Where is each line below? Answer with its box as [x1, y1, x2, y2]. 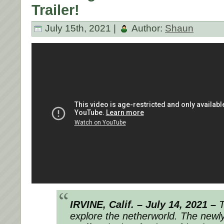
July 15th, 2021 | [42, 22, 118, 33]
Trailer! [31, 1, 79, 18]
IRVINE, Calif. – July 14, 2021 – [70, 198, 216, 210]
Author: [129, 22, 165, 33]
